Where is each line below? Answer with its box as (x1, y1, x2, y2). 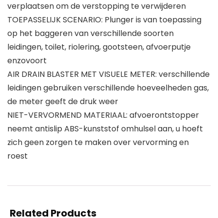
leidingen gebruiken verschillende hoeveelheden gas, (7, 82, 209, 93)
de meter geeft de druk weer (7, 95, 118, 107)
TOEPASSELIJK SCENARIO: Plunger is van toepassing (7, 14, 201, 25)
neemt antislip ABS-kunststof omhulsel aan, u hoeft (7, 123, 203, 134)
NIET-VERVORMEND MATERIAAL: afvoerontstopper (7, 109, 199, 121)
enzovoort (7, 54, 47, 66)
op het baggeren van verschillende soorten (7, 27, 174, 39)
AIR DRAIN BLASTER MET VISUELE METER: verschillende (7, 68, 210, 80)
